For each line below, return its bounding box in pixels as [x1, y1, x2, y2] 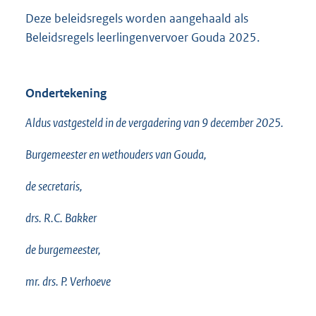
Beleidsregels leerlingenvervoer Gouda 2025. [25, 30, 260, 46]
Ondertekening [25, 85, 107, 102]
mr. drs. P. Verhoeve [25, 274, 111, 290]
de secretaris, [25, 178, 83, 195]
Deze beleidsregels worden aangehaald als [25, 11, 248, 27]
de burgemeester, [25, 242, 101, 258]
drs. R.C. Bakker [25, 210, 97, 226]
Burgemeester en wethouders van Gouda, [25, 147, 207, 163]
